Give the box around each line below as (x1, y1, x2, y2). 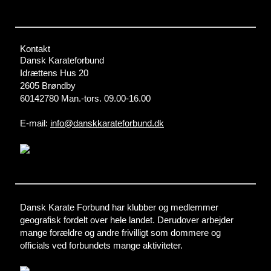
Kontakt (20, 44, 50, 54)
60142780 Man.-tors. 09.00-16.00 (20, 93, 151, 104)
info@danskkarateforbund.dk (50, 118, 164, 129)
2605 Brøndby (20, 80, 76, 91)
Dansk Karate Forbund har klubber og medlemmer (20, 202, 218, 213)
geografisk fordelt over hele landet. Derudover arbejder (20, 215, 233, 226)
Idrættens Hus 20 (20, 68, 88, 79)
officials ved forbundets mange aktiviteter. (20, 240, 183, 251)
